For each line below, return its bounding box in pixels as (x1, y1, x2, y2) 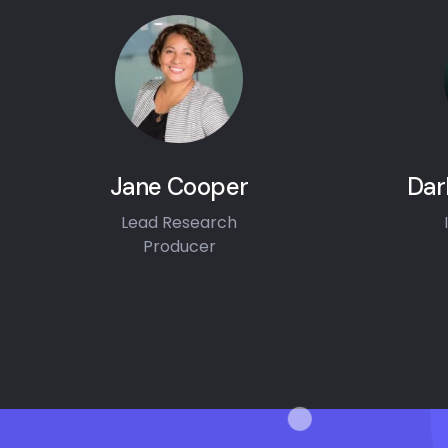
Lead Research (121, 211, 238, 234)
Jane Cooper (110, 171, 249, 202)
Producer (142, 235, 216, 258)
